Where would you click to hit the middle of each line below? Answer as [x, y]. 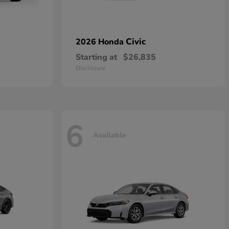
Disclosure [90, 68]
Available [110, 135]
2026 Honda [101, 42]
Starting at [96, 57]
